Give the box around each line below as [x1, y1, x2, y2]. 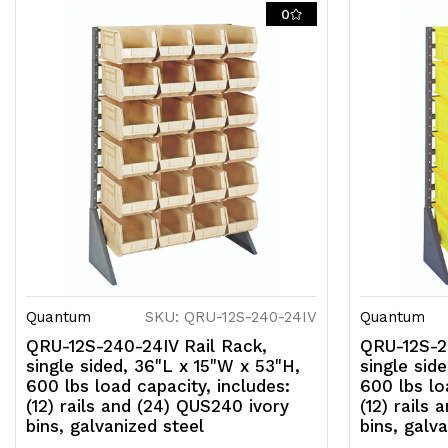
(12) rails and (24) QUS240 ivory [26, 396, 289, 417]
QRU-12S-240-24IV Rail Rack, [26, 336, 267, 357]
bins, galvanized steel [26, 416, 204, 437]
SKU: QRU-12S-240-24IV [145, 308, 317, 327]
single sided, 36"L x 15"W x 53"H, [26, 356, 300, 377]
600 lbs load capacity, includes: [26, 376, 290, 397]
